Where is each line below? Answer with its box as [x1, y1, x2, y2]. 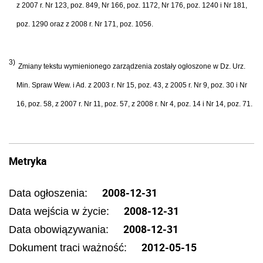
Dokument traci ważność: [9, 242, 130, 254]
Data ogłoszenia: [9, 187, 90, 199]
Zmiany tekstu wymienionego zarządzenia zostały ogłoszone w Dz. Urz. [18, 62, 245, 70]
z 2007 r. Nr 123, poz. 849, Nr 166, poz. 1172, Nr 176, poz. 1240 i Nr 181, [16, 1, 248, 9]
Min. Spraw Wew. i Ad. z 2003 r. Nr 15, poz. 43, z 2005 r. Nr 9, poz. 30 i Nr [16, 80, 248, 89]
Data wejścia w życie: [9, 205, 112, 217]
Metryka [9, 154, 46, 168]
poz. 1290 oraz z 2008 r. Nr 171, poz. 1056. [16, 20, 154, 28]
